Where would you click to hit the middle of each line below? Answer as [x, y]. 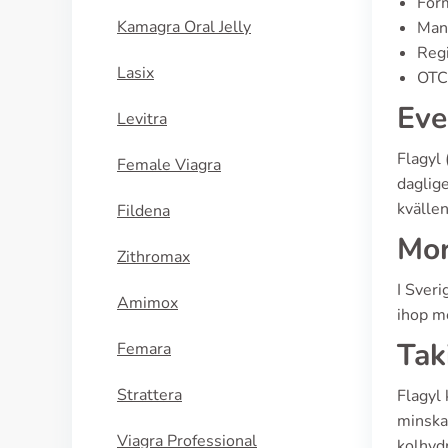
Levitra [142, 119]
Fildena [143, 211]
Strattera [149, 395]
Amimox [147, 303]
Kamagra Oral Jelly [184, 27]
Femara [144, 349]
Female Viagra [169, 165]
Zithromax [153, 257]
